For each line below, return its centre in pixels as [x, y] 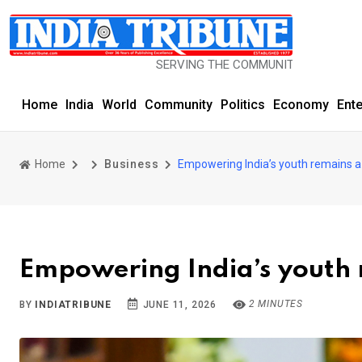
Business [132, 164]
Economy [301, 105]
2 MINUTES [275, 304]
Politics [243, 105]
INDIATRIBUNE [74, 305]
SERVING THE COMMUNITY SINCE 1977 [200, 65]
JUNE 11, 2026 [178, 305]
